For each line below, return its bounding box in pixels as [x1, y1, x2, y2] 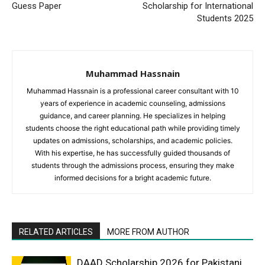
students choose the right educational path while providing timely [25, 124, 240, 133]
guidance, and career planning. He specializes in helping [40, 111, 225, 121]
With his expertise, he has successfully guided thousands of [35, 148, 230, 158]
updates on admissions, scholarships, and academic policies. [33, 136, 232, 146]
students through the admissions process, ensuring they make [31, 161, 234, 170]
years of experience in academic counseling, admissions [40, 99, 225, 108]
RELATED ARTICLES [19, 227, 93, 237]
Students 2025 [197, 13, 253, 24]
